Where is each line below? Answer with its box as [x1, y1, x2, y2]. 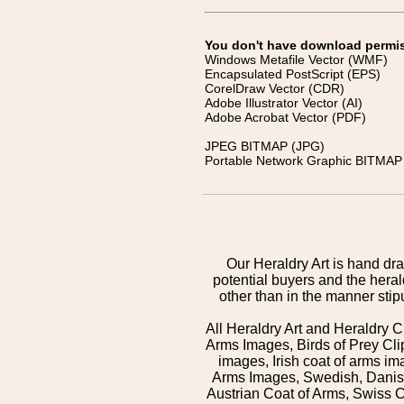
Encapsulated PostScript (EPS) [205, 67, 381, 81]
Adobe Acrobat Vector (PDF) [205, 110, 366, 124]
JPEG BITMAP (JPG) [205, 139, 325, 153]
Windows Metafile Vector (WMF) [205, 52, 388, 67]
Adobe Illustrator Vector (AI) [205, 96, 363, 110]
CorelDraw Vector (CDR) [205, 81, 344, 96]
